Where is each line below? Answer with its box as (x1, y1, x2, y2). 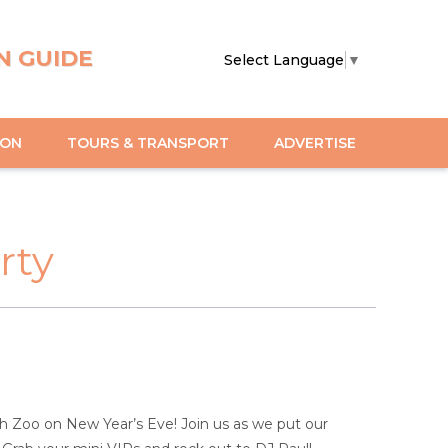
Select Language (224, 50, 344, 69)
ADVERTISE (274, 133, 356, 152)
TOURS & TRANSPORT (67, 133, 229, 152)
